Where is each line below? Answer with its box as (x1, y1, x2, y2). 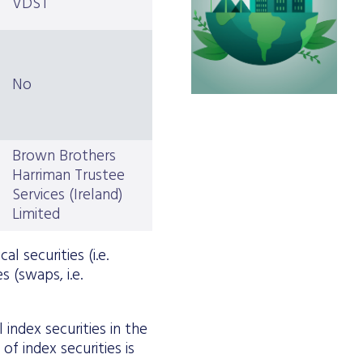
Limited (12, 203, 60, 228)
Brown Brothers (12, 144, 116, 169)
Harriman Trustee (12, 164, 125, 189)
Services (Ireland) (12, 183, 123, 208)
